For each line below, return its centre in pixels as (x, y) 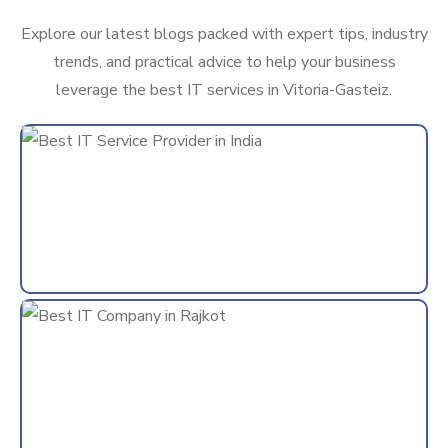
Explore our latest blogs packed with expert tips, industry (224, 34)
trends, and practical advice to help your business (224, 62)
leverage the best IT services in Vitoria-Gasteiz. (224, 90)
